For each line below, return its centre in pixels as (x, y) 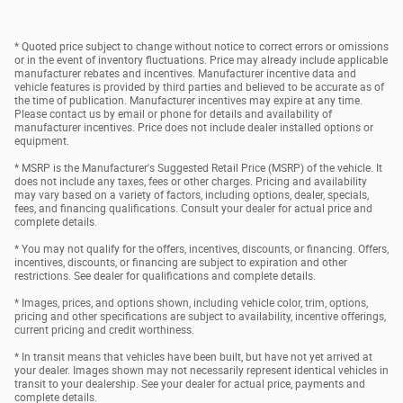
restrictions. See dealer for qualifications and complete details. (165, 276)
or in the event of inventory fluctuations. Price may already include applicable (201, 60)
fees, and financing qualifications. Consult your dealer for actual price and (193, 208)
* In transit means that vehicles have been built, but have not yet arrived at (193, 357)
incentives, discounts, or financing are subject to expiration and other (181, 262)
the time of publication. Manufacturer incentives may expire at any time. (188, 100)
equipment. (42, 141)
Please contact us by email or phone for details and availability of (173, 114)
